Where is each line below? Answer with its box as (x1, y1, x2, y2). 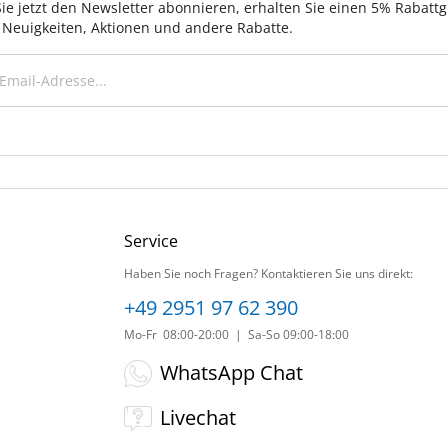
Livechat (160, 404, 236, 432)
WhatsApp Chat (160, 359, 303, 387)
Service (124, 230, 178, 253)
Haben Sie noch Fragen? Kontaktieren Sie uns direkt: (124, 265, 413, 283)
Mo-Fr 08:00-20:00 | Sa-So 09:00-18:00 (124, 326, 349, 344)
